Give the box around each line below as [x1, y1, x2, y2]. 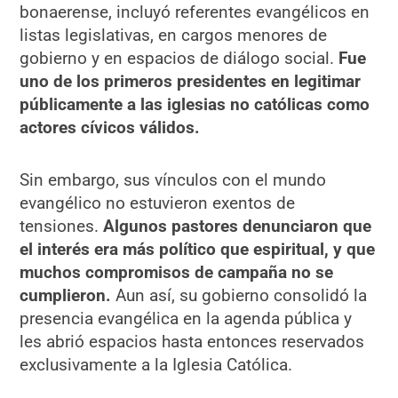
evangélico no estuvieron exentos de [20, 192, 296, 213]
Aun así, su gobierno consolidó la [111, 284, 368, 306]
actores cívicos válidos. [20, 116, 201, 138]
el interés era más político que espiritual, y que [20, 238, 376, 259]
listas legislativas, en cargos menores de [20, 24, 328, 45]
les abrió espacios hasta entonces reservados [20, 330, 365, 352]
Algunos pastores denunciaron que [103, 215, 372, 236]
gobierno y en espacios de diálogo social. [20, 47, 339, 68]
